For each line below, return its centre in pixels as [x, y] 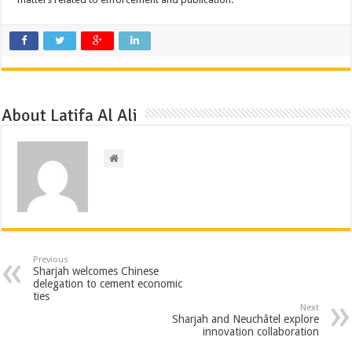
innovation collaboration [260, 331]
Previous [51, 259]
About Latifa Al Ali [70, 115]
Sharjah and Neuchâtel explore [245, 319]
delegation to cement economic [108, 283]
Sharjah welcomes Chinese [96, 271]
